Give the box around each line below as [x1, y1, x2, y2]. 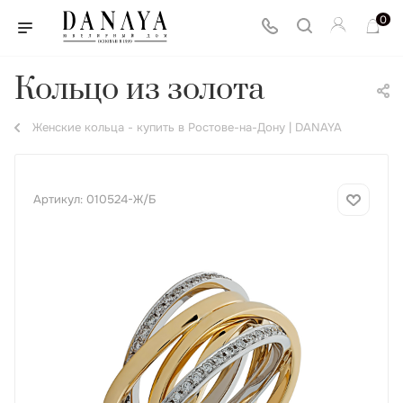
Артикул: [33, 192, 83, 207]
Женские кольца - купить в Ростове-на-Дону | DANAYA [32, 120, 342, 135]
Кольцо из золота [14, 70, 264, 110]
